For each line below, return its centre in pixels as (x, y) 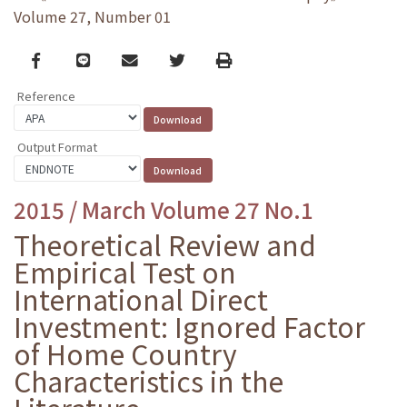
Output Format (57, 146)
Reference (46, 96)
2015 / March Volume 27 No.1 (164, 209)
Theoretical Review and (165, 244)
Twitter (196, 59)
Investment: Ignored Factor (189, 326)
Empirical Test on (125, 271)
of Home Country (125, 353)
